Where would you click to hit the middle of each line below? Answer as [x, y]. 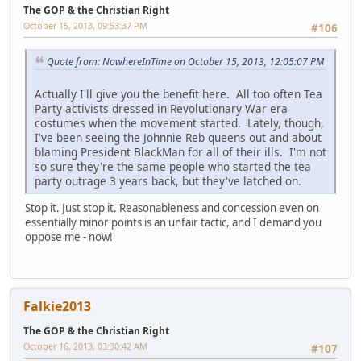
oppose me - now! [69, 237]
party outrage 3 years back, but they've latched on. [168, 181]
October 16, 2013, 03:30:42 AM [85, 346]
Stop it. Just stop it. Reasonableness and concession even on [172, 208]
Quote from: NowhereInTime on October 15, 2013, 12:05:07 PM [185, 61]
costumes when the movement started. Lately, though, [179, 123]
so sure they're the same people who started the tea [173, 167]
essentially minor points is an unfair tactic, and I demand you [173, 223]
